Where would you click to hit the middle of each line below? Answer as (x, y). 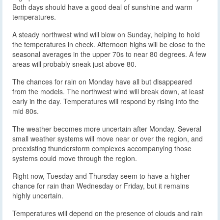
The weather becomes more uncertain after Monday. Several (107, 128)
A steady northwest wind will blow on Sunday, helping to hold (106, 34)
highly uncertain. (38, 195)
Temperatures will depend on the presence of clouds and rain (108, 213)
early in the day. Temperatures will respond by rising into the (106, 101)
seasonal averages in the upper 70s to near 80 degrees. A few (109, 54)
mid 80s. (26, 111)
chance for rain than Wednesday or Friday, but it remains (101, 185)
